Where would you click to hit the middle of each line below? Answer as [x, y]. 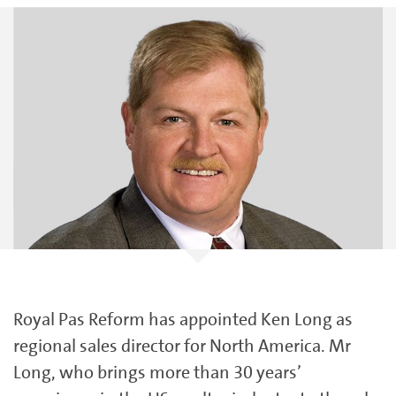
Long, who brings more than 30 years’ [157, 373]
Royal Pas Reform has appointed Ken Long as [183, 320]
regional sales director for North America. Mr [182, 346]
